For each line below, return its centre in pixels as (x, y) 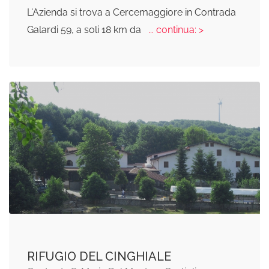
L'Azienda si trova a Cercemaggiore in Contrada (131, 13)
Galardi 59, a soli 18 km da (85, 30)
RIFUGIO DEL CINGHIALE (99, 257)
